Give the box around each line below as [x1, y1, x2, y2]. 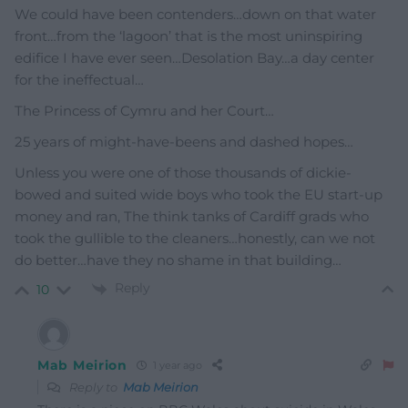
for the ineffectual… [15, 71, 144, 89]
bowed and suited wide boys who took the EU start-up [15, 186, 382, 204]
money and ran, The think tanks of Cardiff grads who [15, 208, 369, 226]
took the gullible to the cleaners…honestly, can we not [15, 229, 375, 248]
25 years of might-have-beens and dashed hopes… [15, 133, 353, 151]
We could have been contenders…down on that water [15, 5, 376, 24]
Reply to [66, 379, 123, 394]
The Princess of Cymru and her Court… [15, 102, 274, 120]
